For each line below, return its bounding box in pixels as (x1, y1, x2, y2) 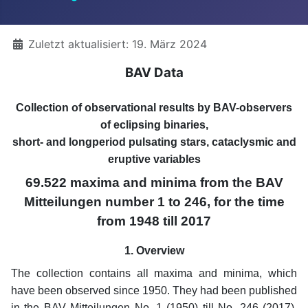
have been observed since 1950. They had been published (11, 284, 297, 296)
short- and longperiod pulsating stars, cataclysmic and (12, 135, 296, 148)
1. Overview (124, 244, 184, 256)
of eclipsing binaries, (100, 118, 208, 131)
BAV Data (124, 64, 184, 80)
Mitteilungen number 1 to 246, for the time (23, 194, 285, 209)
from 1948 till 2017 (97, 213, 211, 228)
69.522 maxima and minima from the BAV (25, 175, 283, 190)
